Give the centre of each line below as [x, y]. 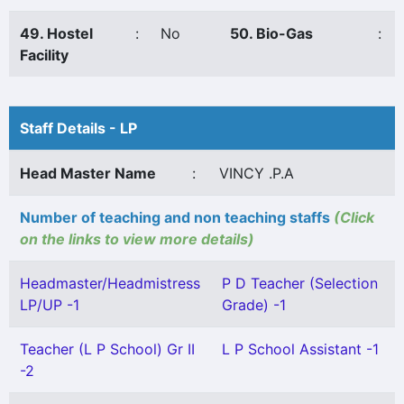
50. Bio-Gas [271, 33]
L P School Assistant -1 [300, 349]
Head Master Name [88, 173]
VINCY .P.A [257, 173]
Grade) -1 [254, 305]
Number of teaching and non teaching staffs [177, 217]
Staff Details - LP [78, 128]
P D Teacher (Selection [300, 283]
